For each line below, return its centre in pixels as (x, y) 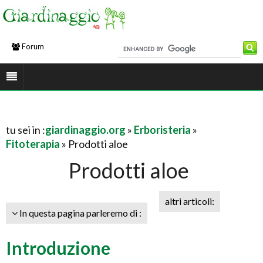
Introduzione (58, 248)
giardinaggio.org (85, 130)
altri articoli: (190, 201)
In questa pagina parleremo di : (80, 213)
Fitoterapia (33, 144)
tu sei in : (26, 130)
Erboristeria (162, 130)
